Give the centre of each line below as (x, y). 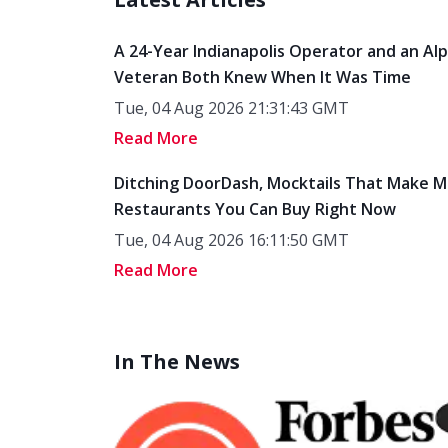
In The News (177, 361)
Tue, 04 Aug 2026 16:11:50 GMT (231, 240)
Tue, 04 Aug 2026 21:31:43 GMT (231, 108)
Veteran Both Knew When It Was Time (262, 77)
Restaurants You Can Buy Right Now (255, 209)
